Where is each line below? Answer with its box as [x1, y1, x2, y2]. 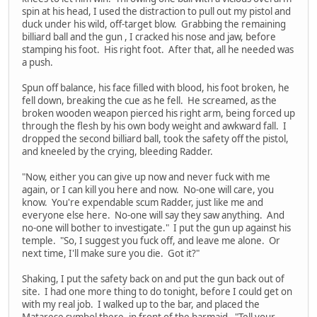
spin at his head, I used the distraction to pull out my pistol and [22, 5, 291, 18]
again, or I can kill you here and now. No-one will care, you [22, 183, 274, 197]
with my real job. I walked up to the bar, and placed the [22, 298, 260, 311]
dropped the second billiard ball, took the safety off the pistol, [22, 132, 289, 146]
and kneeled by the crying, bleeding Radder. [22, 145, 213, 158]
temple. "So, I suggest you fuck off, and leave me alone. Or [22, 234, 280, 248]
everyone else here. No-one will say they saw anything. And [22, 209, 284, 222]
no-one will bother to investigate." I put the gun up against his [22, 221, 291, 235]
